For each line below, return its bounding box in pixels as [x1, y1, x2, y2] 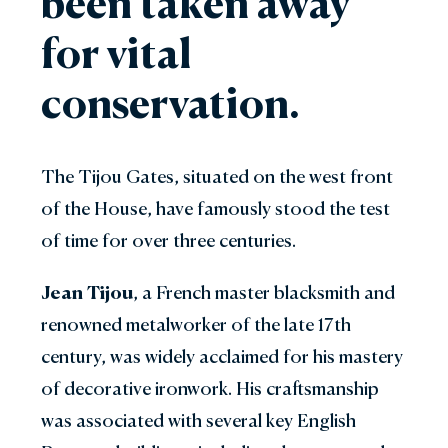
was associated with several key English [41, 409, 356, 431]
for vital [41, 27, 192, 78]
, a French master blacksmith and [133, 281, 395, 303]
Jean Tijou [41, 281, 133, 303]
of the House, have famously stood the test [41, 197, 390, 219]
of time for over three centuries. [41, 229, 300, 251]
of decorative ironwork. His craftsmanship [41, 377, 379, 399]
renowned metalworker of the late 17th [41, 313, 351, 335]
